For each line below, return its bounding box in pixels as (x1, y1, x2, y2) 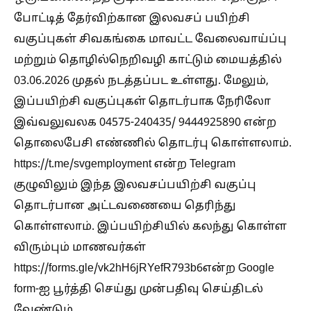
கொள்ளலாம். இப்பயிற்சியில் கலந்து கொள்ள (14, 219, 287, 234)
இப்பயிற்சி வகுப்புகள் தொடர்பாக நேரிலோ (14, 94, 271, 109)
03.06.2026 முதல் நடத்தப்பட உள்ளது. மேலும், (14, 74, 269, 88)
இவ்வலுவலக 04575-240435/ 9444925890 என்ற (14, 115, 276, 130)
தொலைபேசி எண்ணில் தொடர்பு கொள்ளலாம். (14, 136, 292, 151)
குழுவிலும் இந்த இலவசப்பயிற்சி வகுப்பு (14, 178, 256, 192)
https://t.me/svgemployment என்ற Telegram (14, 157, 235, 171)
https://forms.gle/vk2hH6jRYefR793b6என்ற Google (14, 261, 274, 276)
